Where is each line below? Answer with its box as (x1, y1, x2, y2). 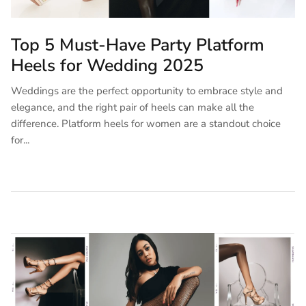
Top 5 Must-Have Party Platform (11, 33, 264, 57)
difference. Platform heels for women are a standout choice (11, 116, 281, 130)
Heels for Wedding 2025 (11, 53, 204, 77)
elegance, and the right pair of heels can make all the (11, 100, 254, 114)
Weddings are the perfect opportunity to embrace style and (11, 83, 283, 98)
